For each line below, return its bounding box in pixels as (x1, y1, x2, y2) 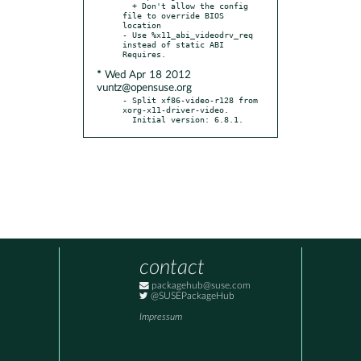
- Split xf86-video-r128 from (122, 94, 258, 105)
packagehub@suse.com (149, 281, 251, 291)
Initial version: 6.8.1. (132, 114, 243, 124)
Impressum (139, 313, 182, 322)
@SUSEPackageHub (148, 292, 234, 301)
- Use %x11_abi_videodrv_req (122, 29, 253, 39)
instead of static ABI (122, 39, 224, 49)
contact (139, 257, 205, 279)
